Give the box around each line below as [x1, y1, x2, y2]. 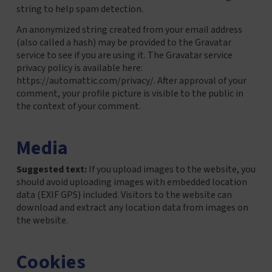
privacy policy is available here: [16, 61, 143, 75]
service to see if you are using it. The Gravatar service [16, 49, 233, 63]
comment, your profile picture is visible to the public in [16, 87, 243, 101]
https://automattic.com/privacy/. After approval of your [16, 74, 246, 88]
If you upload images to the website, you [88, 162, 256, 176]
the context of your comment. [16, 100, 141, 114]
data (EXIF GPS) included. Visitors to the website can [16, 188, 232, 202]
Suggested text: [16, 162, 89, 176]
